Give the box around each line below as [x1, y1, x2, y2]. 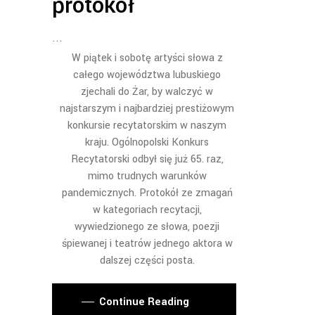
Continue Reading [99, 295, 189, 310]
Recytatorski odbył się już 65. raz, [70, 151, 224, 167]
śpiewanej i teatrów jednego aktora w [61, 236, 233, 251]
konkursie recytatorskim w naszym [67, 117, 226, 133]
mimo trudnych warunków [87, 168, 207, 184]
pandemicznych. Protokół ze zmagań [61, 185, 233, 200]
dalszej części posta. [99, 252, 195, 268]
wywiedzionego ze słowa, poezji [75, 219, 219, 234]
